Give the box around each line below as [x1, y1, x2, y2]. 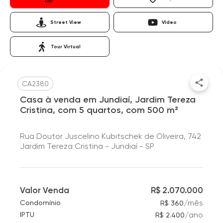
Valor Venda [20, 185, 69, 195]
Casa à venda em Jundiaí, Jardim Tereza [20, 94, 196, 105]
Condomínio [20, 199, 61, 207]
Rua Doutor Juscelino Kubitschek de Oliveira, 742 [20, 131, 201, 141]
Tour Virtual [51, 43, 81, 50]
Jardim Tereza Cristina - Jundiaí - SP [20, 141, 154, 151]
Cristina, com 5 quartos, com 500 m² [20, 105, 178, 115]
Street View [50, 19, 81, 25]
